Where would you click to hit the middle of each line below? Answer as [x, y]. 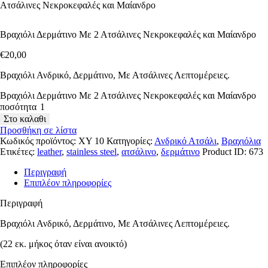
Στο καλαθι [25, 119]
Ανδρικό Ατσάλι [185, 141]
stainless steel [92, 152]
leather [49, 152]
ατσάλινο [139, 152]
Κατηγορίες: [130, 141]
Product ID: [226, 152]
